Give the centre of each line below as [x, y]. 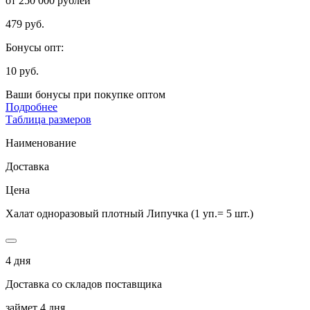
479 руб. [25, 24]
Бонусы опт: [35, 47]
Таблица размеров [48, 119]
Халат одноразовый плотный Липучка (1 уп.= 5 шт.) [129, 213]
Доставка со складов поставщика [84, 284]
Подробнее [31, 107]
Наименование [41, 143]
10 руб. [22, 71]
